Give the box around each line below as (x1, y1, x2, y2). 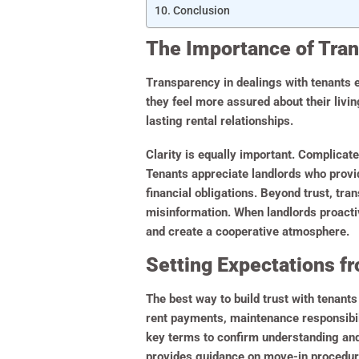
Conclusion (172, 4, 230, 18)
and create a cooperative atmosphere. (146, 224, 349, 240)
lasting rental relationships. (146, 114, 296, 129)
